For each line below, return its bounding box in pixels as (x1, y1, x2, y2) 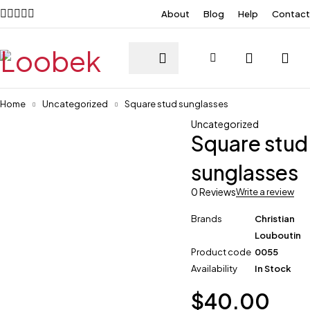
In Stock (255, 263, 292, 274)
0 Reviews (191, 185, 237, 198)
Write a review (236, 186, 295, 197)
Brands (191, 213, 223, 224)
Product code (191, 246, 252, 257)
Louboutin (255, 230, 302, 241)
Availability (191, 263, 238, 274)
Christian (255, 213, 295, 224)
